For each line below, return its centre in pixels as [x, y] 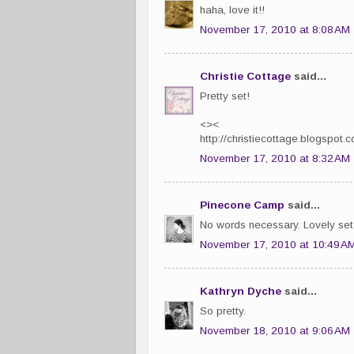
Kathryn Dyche [241, 292]
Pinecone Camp [242, 205]
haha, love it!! [232, 10]
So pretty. [223, 311]
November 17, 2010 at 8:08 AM [275, 29]
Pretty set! [225, 96]
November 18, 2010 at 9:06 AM [275, 330]
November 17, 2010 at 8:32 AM [275, 158]
